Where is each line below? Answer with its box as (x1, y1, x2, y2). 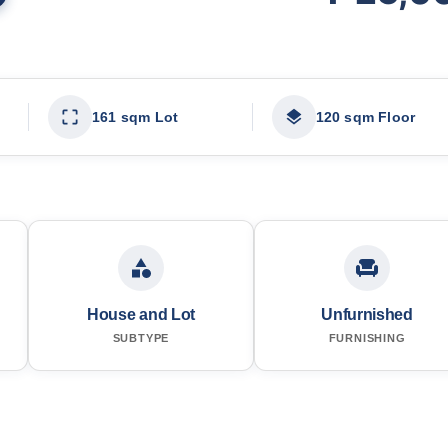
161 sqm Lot (92, 108, 179, 125)
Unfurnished (321, 305, 413, 323)
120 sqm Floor (315, 108, 416, 125)
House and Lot (86, 305, 196, 323)
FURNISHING (328, 331, 406, 344)
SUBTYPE (112, 331, 170, 344)
